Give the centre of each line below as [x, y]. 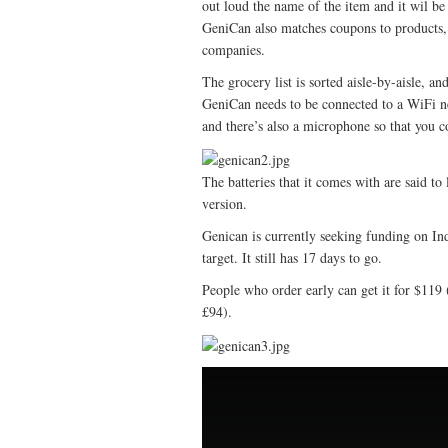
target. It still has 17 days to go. [292, 257]
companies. [233, 49]
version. [224, 203]
